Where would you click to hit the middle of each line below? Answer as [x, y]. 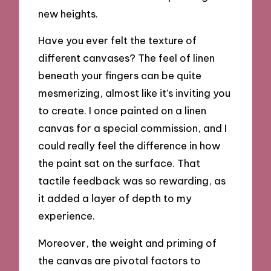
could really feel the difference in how [129, 146]
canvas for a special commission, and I [133, 128]
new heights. [68, 13]
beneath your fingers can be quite [120, 76]
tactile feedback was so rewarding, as [132, 181]
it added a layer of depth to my [115, 198]
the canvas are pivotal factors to [120, 260]
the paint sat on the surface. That [119, 163]
